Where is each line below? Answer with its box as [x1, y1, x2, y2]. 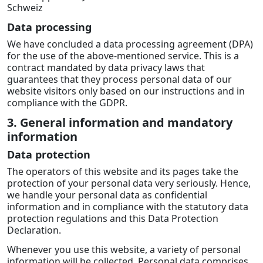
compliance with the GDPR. [7, 96, 127, 109]
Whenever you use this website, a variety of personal [7, 243, 241, 257]
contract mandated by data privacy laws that [7, 60, 205, 74]
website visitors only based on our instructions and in [7, 84, 245, 97]
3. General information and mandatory [7, 114, 232, 131]
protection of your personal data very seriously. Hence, [7, 177, 251, 190]
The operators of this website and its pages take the [7, 165, 238, 178]
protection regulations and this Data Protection [7, 212, 218, 225]
